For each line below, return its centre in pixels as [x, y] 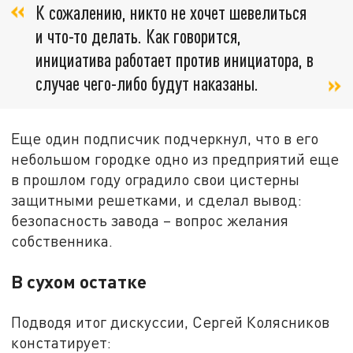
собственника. [62, 241]
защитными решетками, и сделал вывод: [157, 200]
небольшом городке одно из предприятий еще [175, 159]
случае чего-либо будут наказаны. [147, 83]
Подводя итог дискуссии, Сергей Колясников [171, 322]
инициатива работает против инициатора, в [175, 59]
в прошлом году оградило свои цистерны [156, 180]
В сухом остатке [79, 282]
